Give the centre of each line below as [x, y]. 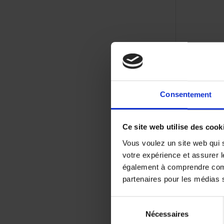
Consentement [186, 94]
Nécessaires [167, 214]
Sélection [126, 202]
